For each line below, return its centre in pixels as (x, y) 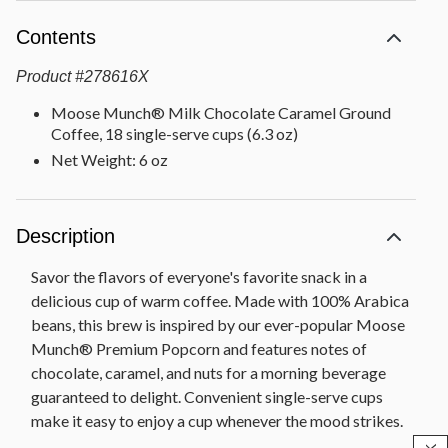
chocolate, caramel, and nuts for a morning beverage (208, 373)
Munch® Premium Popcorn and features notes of (199, 349)
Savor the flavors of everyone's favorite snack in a (199, 277)
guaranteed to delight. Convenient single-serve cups (207, 397)
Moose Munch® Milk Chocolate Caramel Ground (221, 113)
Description (65, 236)
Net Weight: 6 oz (109, 160)
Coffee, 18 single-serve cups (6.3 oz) (174, 134)
